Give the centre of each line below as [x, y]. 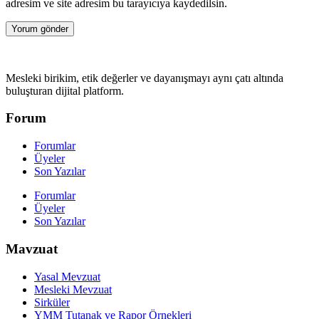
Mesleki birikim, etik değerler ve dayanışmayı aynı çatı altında [145, 78]
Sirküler [52, 302]
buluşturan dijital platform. [65, 90]
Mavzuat [32, 249]
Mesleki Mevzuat [73, 289]
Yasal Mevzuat [67, 276]
